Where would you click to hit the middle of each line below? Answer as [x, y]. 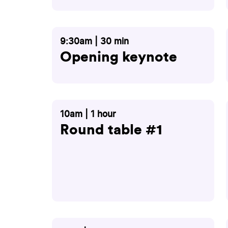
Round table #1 [111, 130]
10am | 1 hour [88, 114]
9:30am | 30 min [94, 41]
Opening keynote [119, 57]
